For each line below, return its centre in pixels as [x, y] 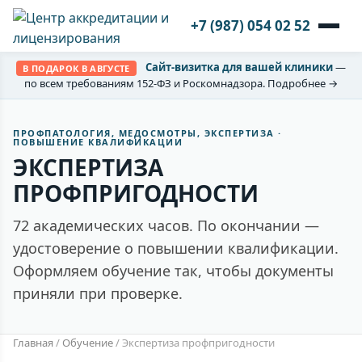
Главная [33, 343]
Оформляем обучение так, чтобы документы [173, 271]
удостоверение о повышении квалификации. [176, 248]
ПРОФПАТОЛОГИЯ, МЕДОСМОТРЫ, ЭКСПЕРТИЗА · [147, 133]
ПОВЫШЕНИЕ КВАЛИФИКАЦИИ [98, 142]
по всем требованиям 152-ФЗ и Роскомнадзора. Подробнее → [181, 84]
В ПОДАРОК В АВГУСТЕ [76, 69]
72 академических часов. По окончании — [166, 226]
